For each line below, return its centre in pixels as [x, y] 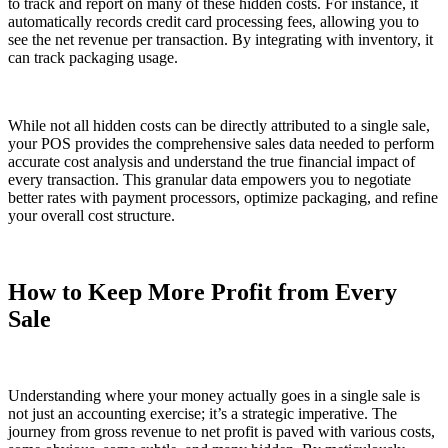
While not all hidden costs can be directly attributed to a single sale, [219, 126]
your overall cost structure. [91, 216]
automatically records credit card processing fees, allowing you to [213, 22]
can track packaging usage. [93, 58]
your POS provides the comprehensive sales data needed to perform [221, 144]
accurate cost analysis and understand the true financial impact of [211, 162]
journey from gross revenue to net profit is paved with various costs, [221, 431]
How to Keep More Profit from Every [202, 292]
